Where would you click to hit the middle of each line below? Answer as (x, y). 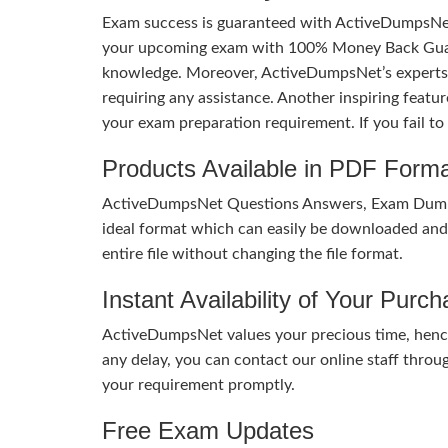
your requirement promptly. (198, 384)
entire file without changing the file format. (252, 253)
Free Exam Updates (208, 430)
